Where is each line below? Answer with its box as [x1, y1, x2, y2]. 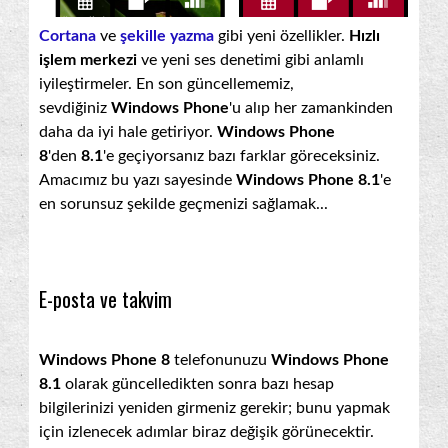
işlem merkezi [39, 51, 137, 68]
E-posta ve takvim [39, 283, 172, 314]
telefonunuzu [170, 351, 271, 368]
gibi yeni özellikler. [214, 27, 349, 44]
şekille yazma [120, 27, 214, 44]
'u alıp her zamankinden [229, 99, 393, 116]
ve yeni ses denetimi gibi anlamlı [137, 51, 364, 68]
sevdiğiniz [39, 99, 111, 116]
